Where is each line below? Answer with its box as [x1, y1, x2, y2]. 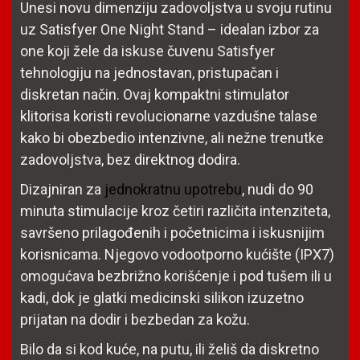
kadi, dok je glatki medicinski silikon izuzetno [20, 289, 304, 306]
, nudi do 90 [242, 181, 313, 198]
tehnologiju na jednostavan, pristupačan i [20, 64, 279, 81]
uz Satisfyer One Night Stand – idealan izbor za [20, 21, 319, 38]
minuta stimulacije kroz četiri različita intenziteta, [20, 202, 330, 219]
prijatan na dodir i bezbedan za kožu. [20, 311, 250, 328]
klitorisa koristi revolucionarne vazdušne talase [20, 108, 317, 125]
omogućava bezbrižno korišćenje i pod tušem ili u [20, 268, 332, 284]
